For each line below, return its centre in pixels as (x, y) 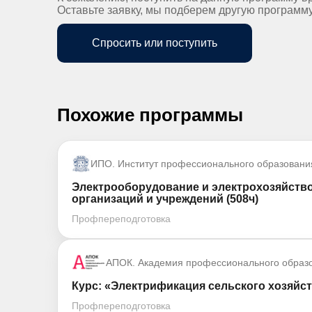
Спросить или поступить (155, 43)
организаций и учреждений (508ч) (165, 199)
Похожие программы (150, 115)
